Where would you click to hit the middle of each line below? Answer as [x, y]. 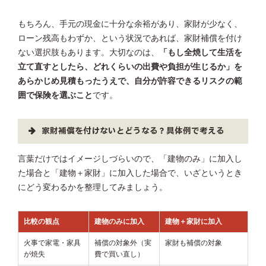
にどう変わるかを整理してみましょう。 [93, 187]
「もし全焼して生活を [201, 53]
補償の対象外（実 [123, 243]
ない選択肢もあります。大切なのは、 [88, 53]
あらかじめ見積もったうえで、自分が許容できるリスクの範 [130, 81]
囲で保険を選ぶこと [55, 96]
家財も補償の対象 [194, 243]
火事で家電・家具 [52, 243]
